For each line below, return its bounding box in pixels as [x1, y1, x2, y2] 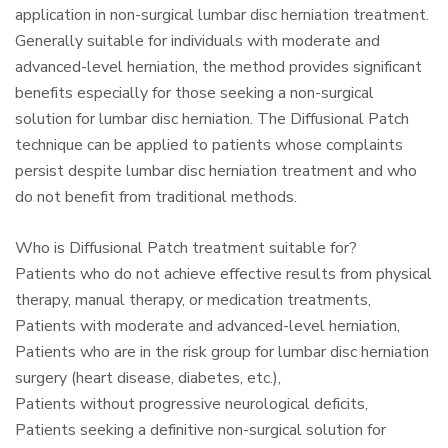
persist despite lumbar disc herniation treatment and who [15, 160, 417, 183]
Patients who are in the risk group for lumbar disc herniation [15, 341, 429, 364]
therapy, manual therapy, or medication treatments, [15, 289, 371, 312]
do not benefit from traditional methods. [15, 186, 297, 209]
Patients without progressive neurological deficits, [15, 393, 368, 416]
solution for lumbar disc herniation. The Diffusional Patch [15, 108, 409, 131]
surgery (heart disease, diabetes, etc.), [15, 367, 281, 390]
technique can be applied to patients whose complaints [15, 134, 403, 157]
